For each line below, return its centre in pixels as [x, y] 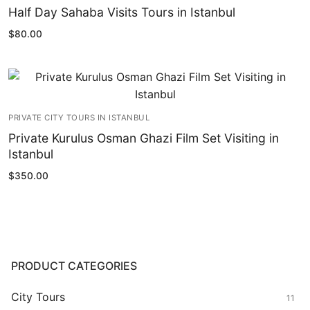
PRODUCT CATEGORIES [74, 266]
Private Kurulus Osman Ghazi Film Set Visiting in [144, 138]
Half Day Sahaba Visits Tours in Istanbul [122, 12]
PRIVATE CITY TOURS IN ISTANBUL [79, 118]
